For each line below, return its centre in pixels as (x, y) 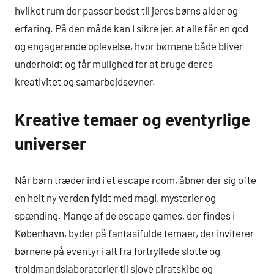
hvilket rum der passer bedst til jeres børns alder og (126, 11)
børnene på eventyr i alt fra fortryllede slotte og (117, 250)
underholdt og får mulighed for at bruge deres (114, 64)
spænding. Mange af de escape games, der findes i (125, 215)
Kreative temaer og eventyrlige (132, 120)
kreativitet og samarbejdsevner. (85, 82)
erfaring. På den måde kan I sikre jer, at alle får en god (131, 28)
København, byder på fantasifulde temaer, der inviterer (134, 233)
